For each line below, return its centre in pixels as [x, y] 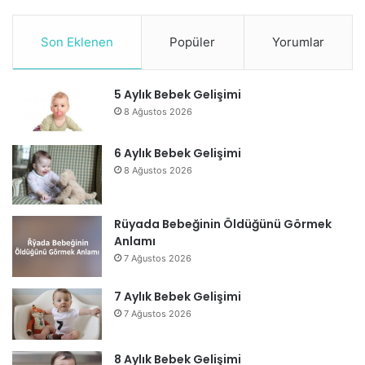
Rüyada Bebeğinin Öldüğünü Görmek [223, 224]
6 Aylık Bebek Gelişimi [178, 154]
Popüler [193, 42]
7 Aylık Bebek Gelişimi [178, 297]
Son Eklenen [77, 42]
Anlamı [135, 242]
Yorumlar [298, 42]
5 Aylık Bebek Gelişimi [178, 94]
